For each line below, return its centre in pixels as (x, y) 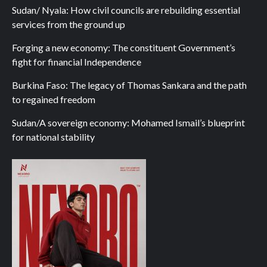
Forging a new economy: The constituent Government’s (124, 47)
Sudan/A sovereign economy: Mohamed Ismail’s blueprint (128, 122)
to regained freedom (54, 99)
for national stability (53, 137)
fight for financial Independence (77, 62)
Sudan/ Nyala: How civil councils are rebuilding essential (126, 10)
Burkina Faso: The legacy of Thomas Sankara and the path (129, 85)
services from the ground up (69, 24)
